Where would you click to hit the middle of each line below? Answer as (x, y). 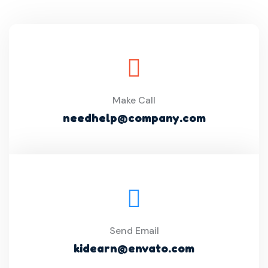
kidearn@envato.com (134, 248)
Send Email (134, 231)
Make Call (134, 100)
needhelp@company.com (134, 118)
